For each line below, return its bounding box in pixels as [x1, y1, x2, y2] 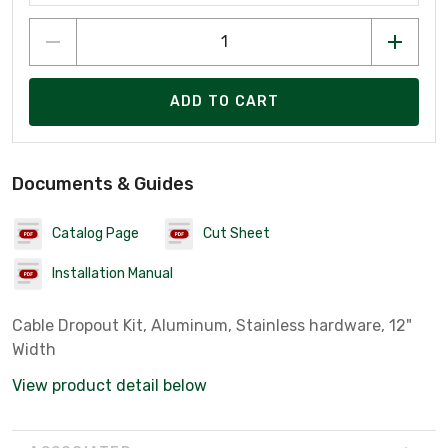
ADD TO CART [169, 93, 280, 111]
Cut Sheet [203, 225, 270, 243]
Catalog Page [52, 225, 139, 243]
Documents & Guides [12, 172, 194, 195]
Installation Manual [52, 265, 173, 283]
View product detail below [12, 375, 207, 395]
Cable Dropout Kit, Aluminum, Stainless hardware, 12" [12, 315, 412, 335]
